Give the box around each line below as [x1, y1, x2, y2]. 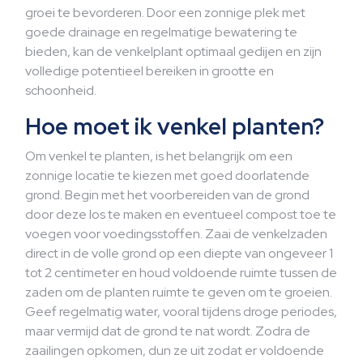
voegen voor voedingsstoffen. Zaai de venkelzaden [25, 225, 327, 242]
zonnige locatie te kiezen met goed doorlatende [25, 167, 310, 184]
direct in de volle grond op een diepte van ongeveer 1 [25, 245, 333, 262]
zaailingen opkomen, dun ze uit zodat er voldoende [25, 342, 324, 359]
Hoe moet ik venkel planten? [25, 111, 324, 142]
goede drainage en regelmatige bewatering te [25, 23, 297, 41]
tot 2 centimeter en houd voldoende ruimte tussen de [25, 264, 337, 281]
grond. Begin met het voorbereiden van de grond [25, 186, 310, 203]
